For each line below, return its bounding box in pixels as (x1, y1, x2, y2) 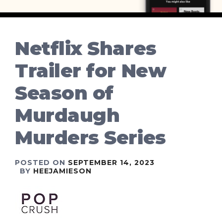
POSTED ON (15, 158, 68, 167)
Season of (15, 81, 113, 105)
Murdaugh (15, 104, 120, 127)
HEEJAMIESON (33, 166, 92, 176)
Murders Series (15, 126, 166, 150)
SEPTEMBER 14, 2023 (68, 158, 155, 167)
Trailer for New (15, 59, 166, 83)
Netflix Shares (15, 37, 157, 60)
